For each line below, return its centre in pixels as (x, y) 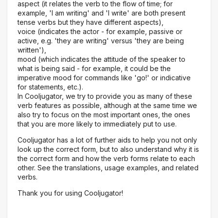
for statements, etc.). (50, 87)
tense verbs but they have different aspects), (91, 22)
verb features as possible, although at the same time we (107, 106)
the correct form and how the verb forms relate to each (106, 159)
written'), (32, 50)
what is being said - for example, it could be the (94, 69)
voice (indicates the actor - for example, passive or (100, 32)
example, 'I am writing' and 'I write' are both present (101, 13)
